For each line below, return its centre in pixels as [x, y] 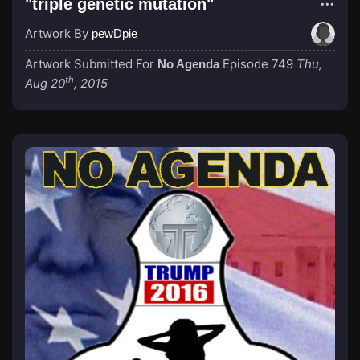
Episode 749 [258, 64]
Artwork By [58, 33]
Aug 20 [45, 83]
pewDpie [115, 33]
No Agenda [188, 64]
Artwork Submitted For [91, 64]
